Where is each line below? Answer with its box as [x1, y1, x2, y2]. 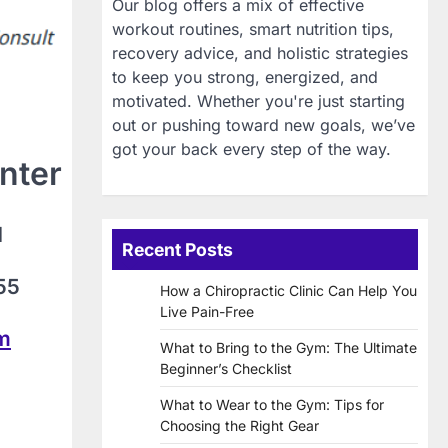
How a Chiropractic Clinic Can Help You [160, 282, 417, 300]
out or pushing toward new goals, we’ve [112, 115, 415, 136]
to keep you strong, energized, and [112, 67, 378, 88]
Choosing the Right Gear [160, 417, 319, 435]
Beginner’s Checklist [160, 360, 292, 378]
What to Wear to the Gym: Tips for [160, 396, 384, 414]
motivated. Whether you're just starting [112, 91, 405, 112]
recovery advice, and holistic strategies [112, 43, 408, 64]
